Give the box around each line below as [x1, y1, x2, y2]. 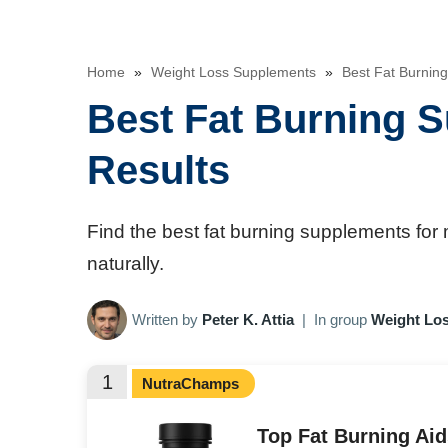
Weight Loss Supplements [151, 64, 316, 81]
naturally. [87, 253, 164, 275]
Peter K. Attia [202, 311, 294, 329]
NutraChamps [142, 375, 239, 393]
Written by [132, 311, 202, 329]
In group [314, 311, 371, 329]
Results [87, 148, 230, 193]
